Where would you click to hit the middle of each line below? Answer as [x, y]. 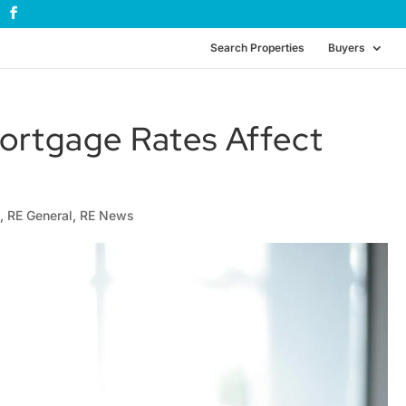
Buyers [347, 48]
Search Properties [257, 48]
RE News [107, 215]
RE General [40, 215]
